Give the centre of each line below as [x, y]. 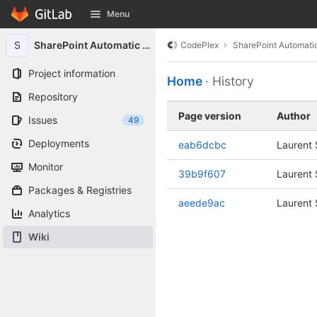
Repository [53, 97]
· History [230, 81]
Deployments [59, 143]
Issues [43, 120]
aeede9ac [202, 203]
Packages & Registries [80, 190]
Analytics [49, 213]
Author [294, 116]
